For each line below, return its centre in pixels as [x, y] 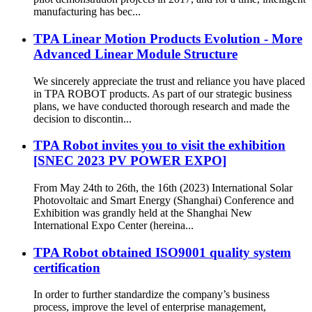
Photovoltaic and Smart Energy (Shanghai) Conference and [164, 200]
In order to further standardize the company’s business [151, 295]
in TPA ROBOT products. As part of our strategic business [163, 93]
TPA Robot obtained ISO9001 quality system [162, 252]
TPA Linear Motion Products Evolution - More [168, 38]
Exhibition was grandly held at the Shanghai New [143, 212]
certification [67, 267]
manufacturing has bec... [87, 12]
